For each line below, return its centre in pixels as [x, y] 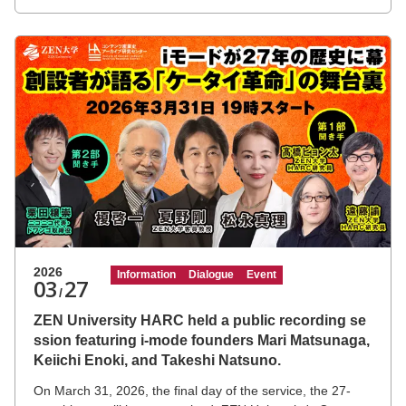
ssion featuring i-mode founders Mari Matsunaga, [202, 341]
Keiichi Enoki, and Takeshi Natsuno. [157, 361]
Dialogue [212, 275]
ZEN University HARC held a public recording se [200, 321]
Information [147, 275]
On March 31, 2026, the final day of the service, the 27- [192, 391]
